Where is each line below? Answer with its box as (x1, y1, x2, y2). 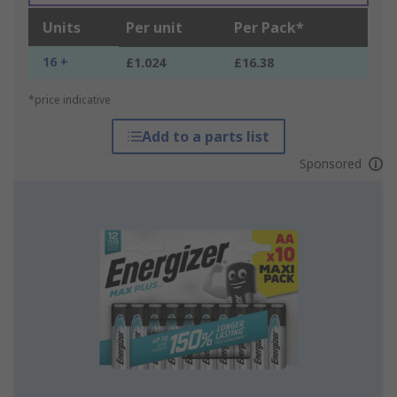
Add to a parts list (141, 127, 269, 147)
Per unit (126, 18, 183, 38)
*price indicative (28, 92, 111, 108)
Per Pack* (234, 18, 304, 38)
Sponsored (299, 155, 362, 173)
